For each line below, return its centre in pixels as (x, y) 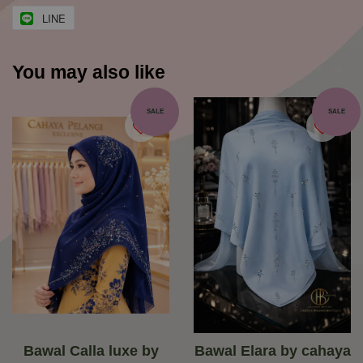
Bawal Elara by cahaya (272, 351)
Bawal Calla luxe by (91, 351)
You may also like (89, 73)
